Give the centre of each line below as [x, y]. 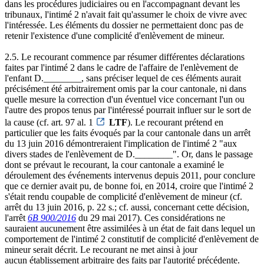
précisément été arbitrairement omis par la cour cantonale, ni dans [126, 88]
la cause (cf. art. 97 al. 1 [50, 122]
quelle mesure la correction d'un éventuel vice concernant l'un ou [125, 99]
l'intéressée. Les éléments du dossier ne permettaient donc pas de [124, 25]
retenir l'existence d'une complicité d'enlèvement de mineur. [115, 35]
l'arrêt [16, 217]
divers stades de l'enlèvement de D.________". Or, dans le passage [129, 154]
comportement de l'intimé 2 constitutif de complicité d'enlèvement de [132, 239]
